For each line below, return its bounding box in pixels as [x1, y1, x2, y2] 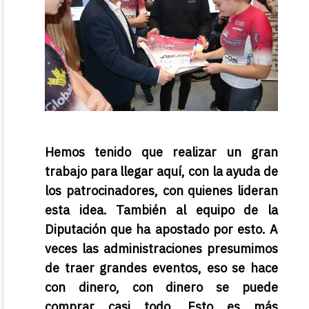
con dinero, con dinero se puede [45, 279, 278, 296]
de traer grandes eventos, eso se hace [45, 260, 278, 277]
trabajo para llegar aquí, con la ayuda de [45, 163, 278, 180]
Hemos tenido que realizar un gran [45, 144, 278, 161]
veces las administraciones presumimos [45, 241, 278, 257]
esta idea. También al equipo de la [45, 202, 278, 219]
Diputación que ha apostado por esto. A [45, 221, 278, 238]
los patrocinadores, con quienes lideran [45, 183, 278, 199]
